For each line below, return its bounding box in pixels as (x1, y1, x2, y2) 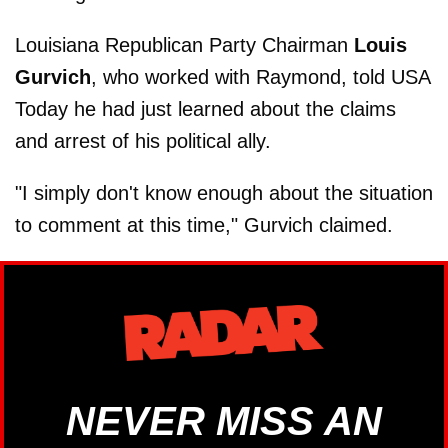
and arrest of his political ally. (15, 130, 271, 153)
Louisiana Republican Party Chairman (15, 34, 354, 57)
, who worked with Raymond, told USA (91, 66, 430, 89)
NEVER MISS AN (66, 398, 382, 443)
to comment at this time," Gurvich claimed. (15, 214, 393, 237)
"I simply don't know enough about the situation (15, 182, 433, 205)
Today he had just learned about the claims (15, 98, 396, 121)
